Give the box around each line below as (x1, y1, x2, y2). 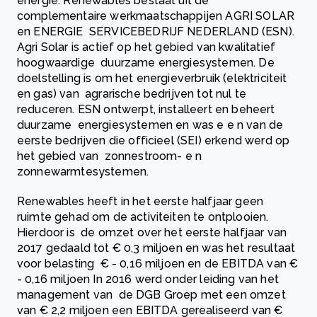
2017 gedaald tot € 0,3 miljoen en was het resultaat (17, 241, 296, 255)
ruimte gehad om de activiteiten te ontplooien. (17, 210, 269, 224)
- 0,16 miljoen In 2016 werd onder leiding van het (17, 272, 279, 287)
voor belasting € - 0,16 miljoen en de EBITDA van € (17, 257, 299, 271)
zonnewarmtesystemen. (17, 165, 155, 179)
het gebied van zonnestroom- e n (17, 149, 202, 163)
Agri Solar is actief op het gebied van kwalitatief (17, 40, 276, 54)
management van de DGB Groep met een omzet (17, 288, 286, 302)
